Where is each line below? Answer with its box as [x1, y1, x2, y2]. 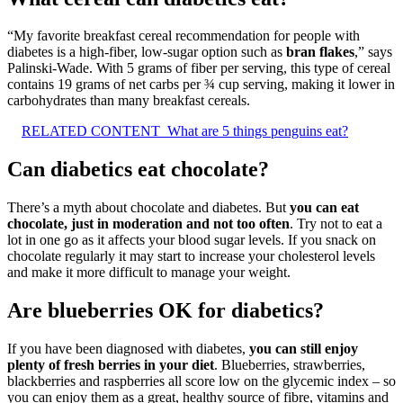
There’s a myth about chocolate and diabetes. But [7, 200, 290, 216]
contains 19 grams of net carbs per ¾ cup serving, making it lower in [7, 76, 395, 93]
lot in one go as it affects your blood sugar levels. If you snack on [7, 232, 376, 248]
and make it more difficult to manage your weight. [7, 264, 291, 281]
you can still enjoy [249, 341, 358, 357]
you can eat [290, 200, 359, 216]
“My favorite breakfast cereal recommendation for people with [7, 28, 360, 44]
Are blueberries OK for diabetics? [7, 299, 324, 323]
